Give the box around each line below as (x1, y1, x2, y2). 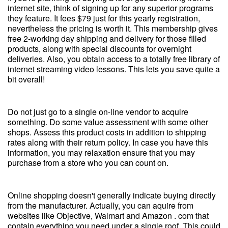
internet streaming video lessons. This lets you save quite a (8, 63, 220, 75)
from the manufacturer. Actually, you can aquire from (8, 199, 193, 211)
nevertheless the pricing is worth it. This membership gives (8, 22, 218, 34)
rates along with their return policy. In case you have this (8, 136, 208, 148)
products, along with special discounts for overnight (8, 43, 191, 54)
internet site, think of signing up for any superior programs (8, 2, 213, 14)
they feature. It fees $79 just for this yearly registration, (8, 12, 200, 24)
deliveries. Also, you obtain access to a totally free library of (8, 53, 220, 65)
